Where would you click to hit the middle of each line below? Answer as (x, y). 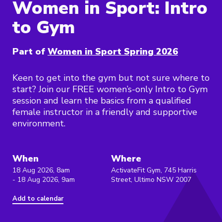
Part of (29, 52)
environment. (39, 124)
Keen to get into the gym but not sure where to (111, 78)
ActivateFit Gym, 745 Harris (154, 170)
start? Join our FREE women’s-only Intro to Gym (110, 89)
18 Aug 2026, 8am (41, 170)
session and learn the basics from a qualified (102, 101)
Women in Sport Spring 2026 (113, 52)
